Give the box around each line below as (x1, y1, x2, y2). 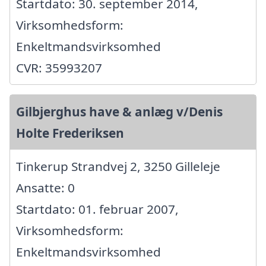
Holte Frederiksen (16, 124, 124, 141)
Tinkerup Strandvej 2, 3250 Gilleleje (16, 157, 220, 175)
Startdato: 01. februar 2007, (16, 200, 179, 217)
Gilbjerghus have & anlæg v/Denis (16, 103, 223, 120)
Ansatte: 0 (16, 179, 75, 196)
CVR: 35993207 (16, 59, 102, 76)
